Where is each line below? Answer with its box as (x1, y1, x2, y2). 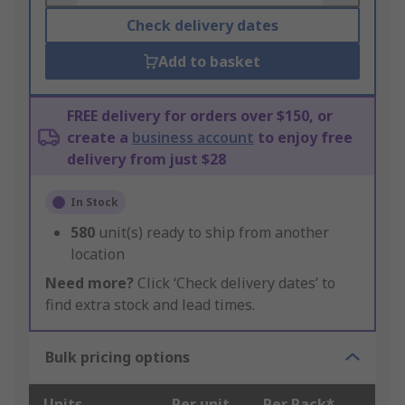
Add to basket (158, 52, 261, 72)
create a (67, 127, 132, 148)
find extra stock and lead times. (45, 295, 255, 316)
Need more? (45, 273, 134, 294)
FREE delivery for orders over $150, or (67, 106, 333, 127)
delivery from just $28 (67, 149, 226, 170)
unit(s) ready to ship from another (99, 222, 329, 243)
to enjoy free (254, 127, 353, 148)
